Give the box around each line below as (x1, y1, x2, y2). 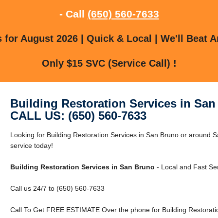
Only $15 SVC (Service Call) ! (41, 57, 177, 69)
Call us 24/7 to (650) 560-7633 (10, 184, 105, 192)
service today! (10, 141, 53, 149)
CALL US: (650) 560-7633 (10, 109, 146, 122)
